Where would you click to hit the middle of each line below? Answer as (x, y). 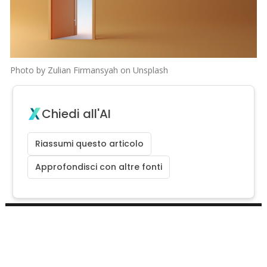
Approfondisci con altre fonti (99, 167)
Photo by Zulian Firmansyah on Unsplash (89, 70)
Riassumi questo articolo (90, 143)
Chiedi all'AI (77, 114)
